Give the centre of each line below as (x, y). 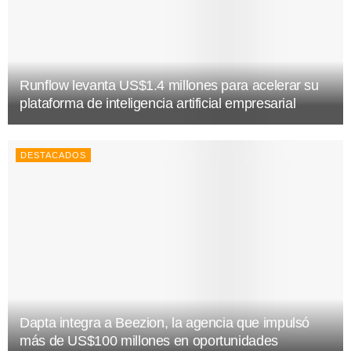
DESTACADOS (53, 156)
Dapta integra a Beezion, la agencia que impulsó (165, 323)
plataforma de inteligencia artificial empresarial (158, 104)
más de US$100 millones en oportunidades (149, 341)
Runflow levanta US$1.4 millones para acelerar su (169, 86)
